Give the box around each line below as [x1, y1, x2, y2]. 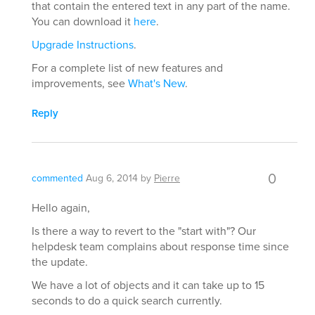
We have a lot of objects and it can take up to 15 [32, 277, 264, 293]
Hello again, [32, 200, 90, 216]
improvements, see [32, 75, 128, 91]
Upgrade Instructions [32, 37, 134, 53]
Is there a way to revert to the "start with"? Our [32, 223, 256, 239]
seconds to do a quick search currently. [32, 292, 222, 309]
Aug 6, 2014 [86, 171, 138, 186]
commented [32, 171, 83, 186]
